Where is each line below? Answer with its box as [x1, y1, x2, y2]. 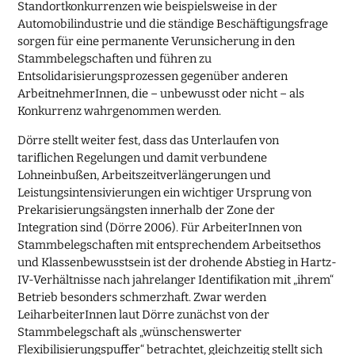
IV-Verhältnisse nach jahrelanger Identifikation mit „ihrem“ [17, 272, 334, 287]
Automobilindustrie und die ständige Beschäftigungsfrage [17, 16, 329, 31]
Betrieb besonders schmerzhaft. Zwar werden [17, 289, 267, 304]
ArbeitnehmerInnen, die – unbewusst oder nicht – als [17, 86, 305, 101]
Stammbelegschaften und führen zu [17, 51, 212, 66]
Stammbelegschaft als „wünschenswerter [17, 324, 242, 339]
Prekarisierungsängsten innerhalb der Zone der [17, 202, 276, 217]
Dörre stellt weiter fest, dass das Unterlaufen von [17, 132, 280, 147]
